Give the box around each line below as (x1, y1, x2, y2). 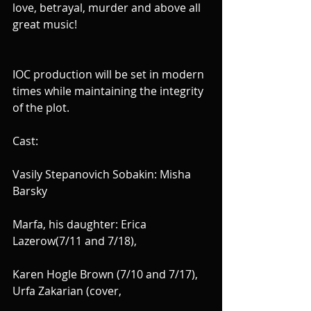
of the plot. (12, 100, 69, 116)
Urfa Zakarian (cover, (12, 283, 121, 299)
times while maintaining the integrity (12, 83, 206, 99)
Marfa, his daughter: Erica (12, 217, 149, 233)
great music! (12, 17, 77, 33)
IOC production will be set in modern (12, 67, 207, 83)
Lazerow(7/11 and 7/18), (12, 233, 140, 249)
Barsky (12, 183, 47, 199)
